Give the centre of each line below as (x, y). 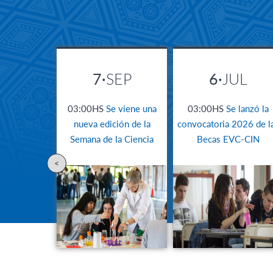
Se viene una (131, 108)
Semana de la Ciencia (112, 139)
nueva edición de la (112, 123)
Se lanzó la (248, 108)
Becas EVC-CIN (229, 139)
